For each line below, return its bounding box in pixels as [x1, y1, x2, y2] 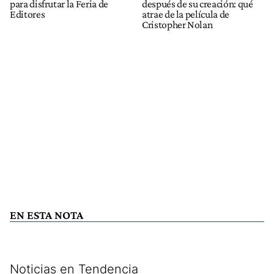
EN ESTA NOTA [10, 209, 83, 222]
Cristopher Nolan [142, 18, 213, 31]
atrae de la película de [142, 8, 229, 21]
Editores [10, 8, 45, 21]
